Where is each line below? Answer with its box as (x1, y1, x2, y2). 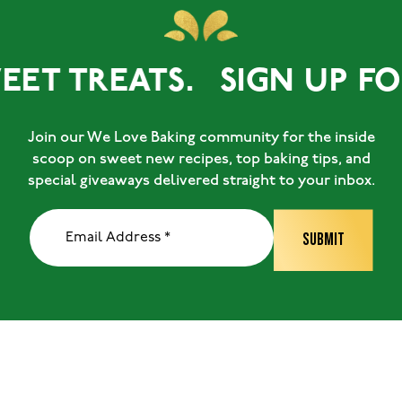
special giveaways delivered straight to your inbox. (27, 171, 375, 190)
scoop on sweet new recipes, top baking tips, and (31, 150, 371, 169)
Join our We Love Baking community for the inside (27, 128, 375, 147)
